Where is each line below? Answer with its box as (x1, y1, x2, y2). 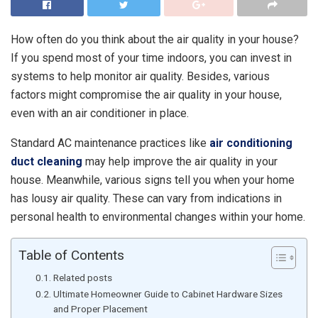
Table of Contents (18, 247, 124, 264)
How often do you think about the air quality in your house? (11, 32, 299, 46)
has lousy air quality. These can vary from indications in (11, 191, 282, 205)
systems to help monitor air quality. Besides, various (11, 69, 270, 83)
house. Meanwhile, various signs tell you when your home (11, 172, 295, 187)
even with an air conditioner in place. (11, 106, 189, 120)
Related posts (53, 271, 112, 283)
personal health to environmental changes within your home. (11, 209, 305, 224)
